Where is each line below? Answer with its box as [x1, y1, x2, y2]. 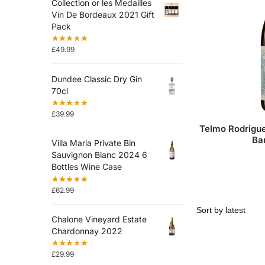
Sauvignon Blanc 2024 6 [51, 150, 147, 160]
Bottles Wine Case [51, 161, 122, 172]
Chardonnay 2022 [51, 225, 122, 236]
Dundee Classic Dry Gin [51, 73, 142, 84]
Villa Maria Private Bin [51, 138, 135, 148]
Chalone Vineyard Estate [51, 214, 147, 224]
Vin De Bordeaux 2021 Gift [51, 9, 154, 20]
